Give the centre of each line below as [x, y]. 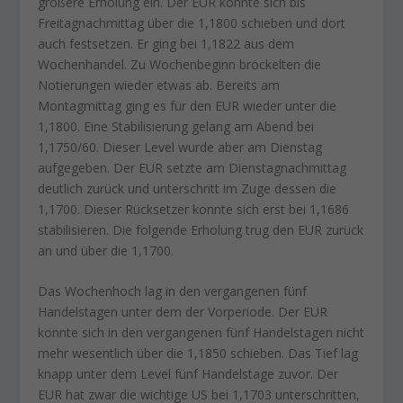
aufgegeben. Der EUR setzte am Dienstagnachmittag [193, 167]
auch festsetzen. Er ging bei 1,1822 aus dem [166, 43]
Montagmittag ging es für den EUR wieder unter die [188, 105]
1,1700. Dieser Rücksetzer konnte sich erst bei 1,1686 [194, 209]
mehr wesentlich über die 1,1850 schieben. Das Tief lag [198, 354]
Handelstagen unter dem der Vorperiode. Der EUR [183, 312]
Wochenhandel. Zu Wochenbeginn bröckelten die [180, 64]
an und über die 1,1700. [106, 250]
